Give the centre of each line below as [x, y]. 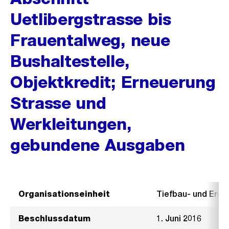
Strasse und [58, 103]
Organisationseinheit [64, 194]
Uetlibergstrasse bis [91, 19]
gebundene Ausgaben [98, 145]
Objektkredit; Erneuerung [113, 82]
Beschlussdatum [54, 219]
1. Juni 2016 [179, 219]
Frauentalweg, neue [90, 40]
